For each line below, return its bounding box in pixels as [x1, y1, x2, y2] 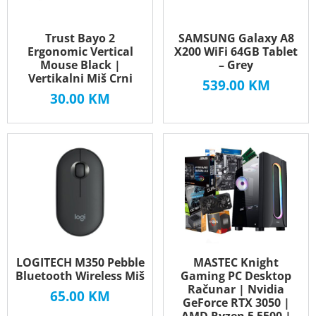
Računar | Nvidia [188, 281, 284, 297]
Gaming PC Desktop [181, 267, 291, 284]
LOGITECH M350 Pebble [16, 254, 145, 270]
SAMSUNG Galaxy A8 [178, 30, 294, 46]
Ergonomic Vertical [27, 43, 133, 59]
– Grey [219, 56, 253, 73]
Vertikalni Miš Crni [28, 70, 133, 86]
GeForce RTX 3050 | [182, 294, 290, 310]
